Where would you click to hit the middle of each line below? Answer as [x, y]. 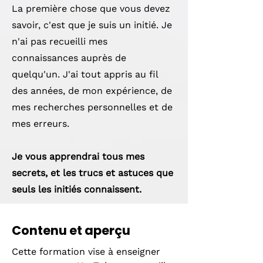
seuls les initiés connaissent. [77, 189]
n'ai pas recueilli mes [60, 41]
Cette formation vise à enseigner [86, 252]
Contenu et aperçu [71, 230]
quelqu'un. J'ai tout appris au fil [85, 74]
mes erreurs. [41, 124]
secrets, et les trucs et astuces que [92, 173]
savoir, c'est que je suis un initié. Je [92, 25]
